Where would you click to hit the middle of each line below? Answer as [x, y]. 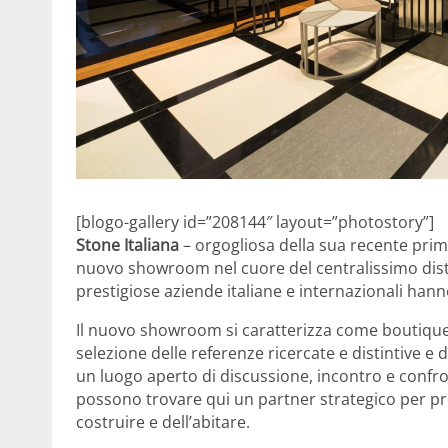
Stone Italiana [127, 244]
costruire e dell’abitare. [163, 421]
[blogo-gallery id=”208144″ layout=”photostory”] [255, 221]
